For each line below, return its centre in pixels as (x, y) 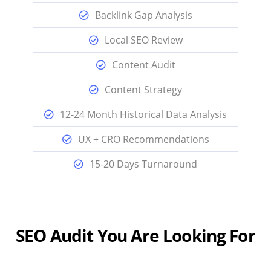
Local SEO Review (143, 40)
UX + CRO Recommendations (143, 139)
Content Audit (143, 65)
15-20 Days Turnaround (143, 164)
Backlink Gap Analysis (143, 15)
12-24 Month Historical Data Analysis (143, 115)
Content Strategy (143, 90)
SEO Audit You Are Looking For (135, 236)
